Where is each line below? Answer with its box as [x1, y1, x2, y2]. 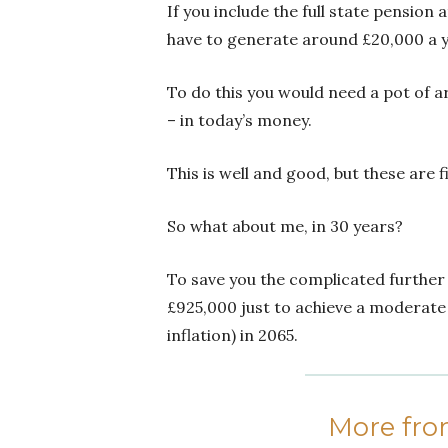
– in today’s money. [167, 110, 312, 131]
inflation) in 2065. [167, 325, 298, 346]
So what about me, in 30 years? [167, 216, 403, 237]
